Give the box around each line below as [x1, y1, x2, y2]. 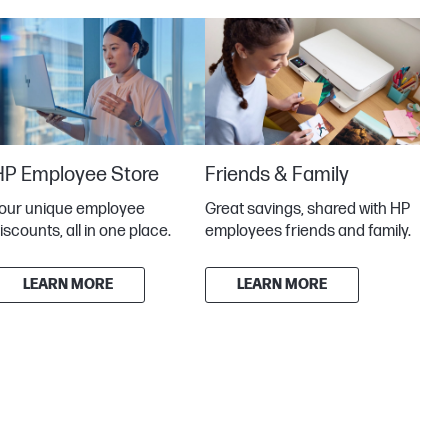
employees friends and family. [205, 221, 412, 241]
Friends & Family [205, 162, 350, 187]
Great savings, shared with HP [205, 199, 411, 219]
